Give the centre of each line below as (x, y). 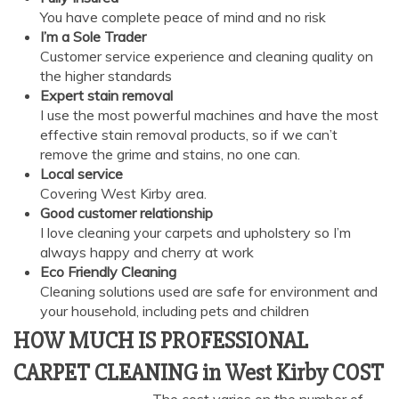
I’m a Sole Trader (93, 37)
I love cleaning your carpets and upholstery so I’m (195, 233)
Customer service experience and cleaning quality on (207, 57)
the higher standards (106, 76)
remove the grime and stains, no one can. (170, 155)
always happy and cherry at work (147, 252)
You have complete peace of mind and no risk (183, 17)
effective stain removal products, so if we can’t (189, 135)
